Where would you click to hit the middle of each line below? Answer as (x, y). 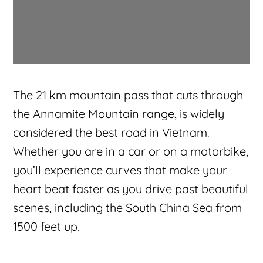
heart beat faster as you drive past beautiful (131, 188)
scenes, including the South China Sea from (128, 207)
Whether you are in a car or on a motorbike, (131, 151)
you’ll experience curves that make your (120, 170)
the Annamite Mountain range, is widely (119, 113)
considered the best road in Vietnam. (112, 132)
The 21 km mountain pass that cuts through (128, 95)
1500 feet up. (47, 226)
